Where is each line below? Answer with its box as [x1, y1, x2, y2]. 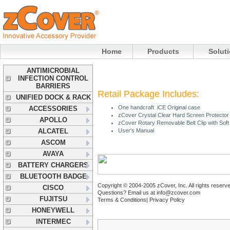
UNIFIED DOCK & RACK [15, 93, 91, 101]
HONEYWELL [32, 206, 74, 214]
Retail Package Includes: [98, 89, 199, 99]
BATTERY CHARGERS [18, 161, 88, 169]
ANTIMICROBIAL [27, 67, 80, 74]
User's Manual [118, 127, 154, 133]
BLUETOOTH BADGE [20, 172, 87, 180]
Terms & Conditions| [98, 197, 148, 203]
